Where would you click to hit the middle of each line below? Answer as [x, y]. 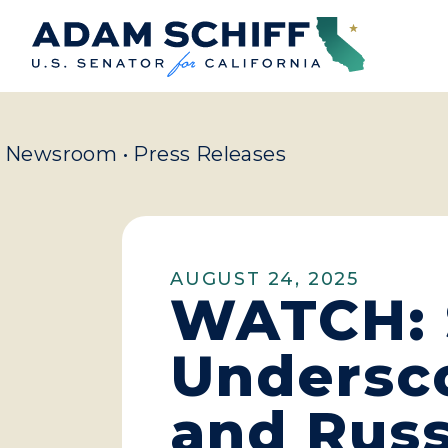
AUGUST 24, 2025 [264, 279]
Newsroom [61, 154]
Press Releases [210, 154]
